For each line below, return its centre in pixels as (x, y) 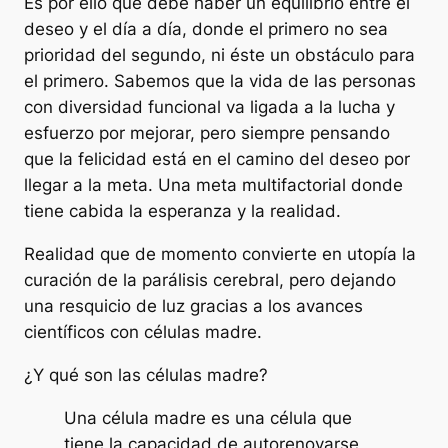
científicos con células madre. (143, 331)
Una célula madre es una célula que (208, 417)
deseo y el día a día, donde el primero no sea (206, 29)
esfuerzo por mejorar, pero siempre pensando (207, 133)
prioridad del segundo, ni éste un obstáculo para (219, 55)
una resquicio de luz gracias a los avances (193, 305)
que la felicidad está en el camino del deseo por (217, 159)
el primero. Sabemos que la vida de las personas (220, 81)
